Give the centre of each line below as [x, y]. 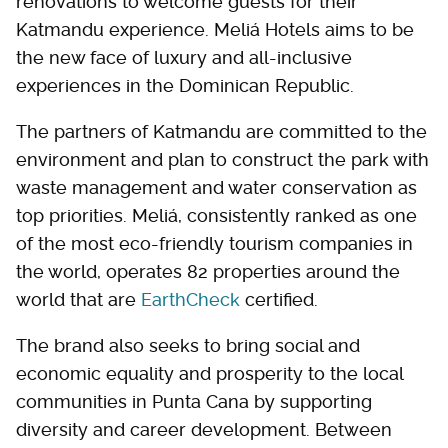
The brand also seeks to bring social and [188, 345]
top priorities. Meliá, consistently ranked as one [216, 215]
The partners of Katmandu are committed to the [221, 131]
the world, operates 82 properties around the [208, 271]
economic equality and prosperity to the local [209, 373]
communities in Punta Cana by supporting [194, 401]
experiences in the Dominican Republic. [185, 85]
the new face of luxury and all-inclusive [184, 57]
